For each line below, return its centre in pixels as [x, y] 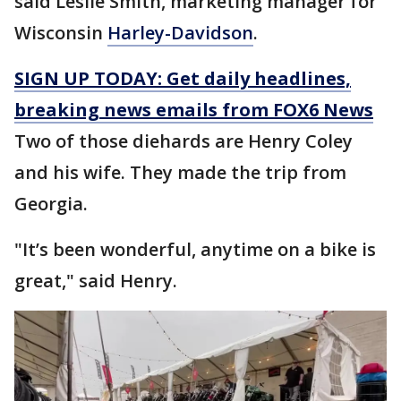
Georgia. [53, 204]
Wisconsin [61, 33]
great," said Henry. [96, 281]
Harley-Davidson [180, 33]
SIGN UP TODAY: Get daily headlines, [183, 78]
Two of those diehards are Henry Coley [183, 141]
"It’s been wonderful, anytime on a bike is [195, 249]
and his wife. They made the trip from [180, 172]
